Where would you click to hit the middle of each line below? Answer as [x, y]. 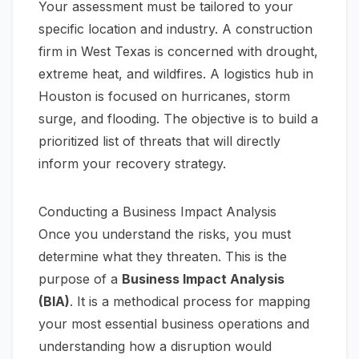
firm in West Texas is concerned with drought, [178, 52]
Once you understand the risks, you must [165, 234]
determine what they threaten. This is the [163, 257]
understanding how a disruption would [155, 347]
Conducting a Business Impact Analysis [157, 212]
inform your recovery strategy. [132, 164]
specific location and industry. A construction [175, 29]
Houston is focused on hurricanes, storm [164, 97]
